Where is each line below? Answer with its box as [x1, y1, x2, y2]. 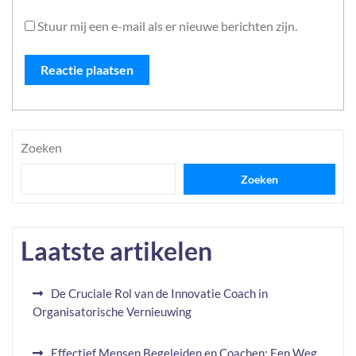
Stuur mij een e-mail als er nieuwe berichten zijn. [37, 18, 297, 33]
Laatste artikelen [21, 235, 212, 266]
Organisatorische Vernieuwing [33, 304, 192, 319]
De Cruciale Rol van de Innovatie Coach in [51, 286, 268, 300]
